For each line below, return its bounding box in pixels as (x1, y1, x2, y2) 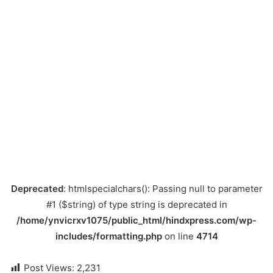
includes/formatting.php (55, 230, 162, 243)
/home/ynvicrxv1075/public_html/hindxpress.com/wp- (16, 214, 257, 227)
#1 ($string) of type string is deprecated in (46, 199, 227, 211)
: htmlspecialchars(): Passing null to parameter (63, 183, 263, 195)
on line (161, 230, 196, 243)
